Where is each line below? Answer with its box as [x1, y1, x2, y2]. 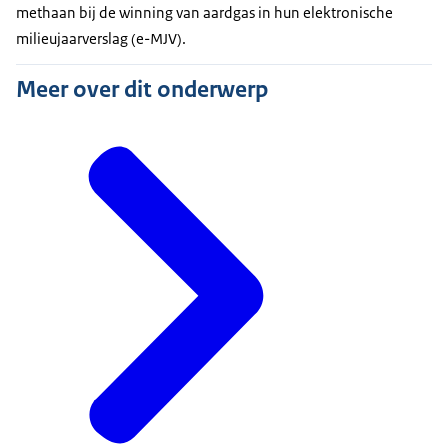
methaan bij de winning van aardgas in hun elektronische [16, 3, 393, 23]
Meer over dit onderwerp [16, 73, 268, 104]
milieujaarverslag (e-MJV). [16, 29, 186, 49]
